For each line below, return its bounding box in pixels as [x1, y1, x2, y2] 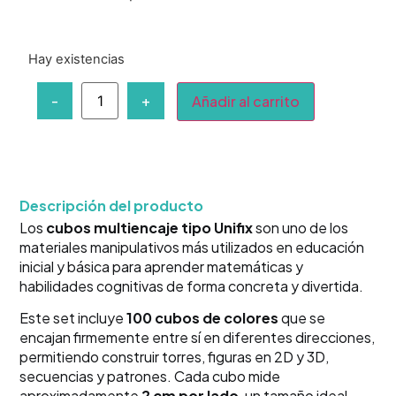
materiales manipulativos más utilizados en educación [19, 238, 365, 257]
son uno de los [253, 218, 349, 238]
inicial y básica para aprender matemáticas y [19, 257, 304, 277]
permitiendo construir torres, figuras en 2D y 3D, [19, 347, 330, 367]
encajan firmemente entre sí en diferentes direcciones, [19, 328, 376, 347]
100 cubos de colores [126, 308, 279, 328]
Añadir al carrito [192, 91, 301, 110]
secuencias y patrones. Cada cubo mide [19, 367, 281, 386]
